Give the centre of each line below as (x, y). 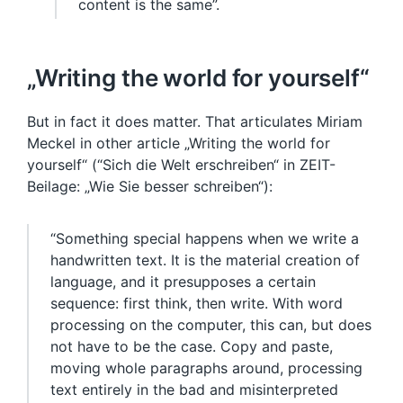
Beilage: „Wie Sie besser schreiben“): (150, 186)
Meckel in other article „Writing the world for (179, 143)
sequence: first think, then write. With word (197, 303)
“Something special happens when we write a (205, 238)
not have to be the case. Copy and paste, (192, 346)
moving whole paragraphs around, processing (206, 367)
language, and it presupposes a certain (183, 281)
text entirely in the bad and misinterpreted (194, 389)
